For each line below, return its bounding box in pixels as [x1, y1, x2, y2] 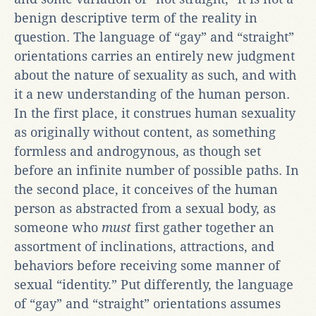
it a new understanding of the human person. [14, 86, 290, 102]
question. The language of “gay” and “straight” [14, 29, 294, 44]
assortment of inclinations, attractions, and [14, 238, 274, 254]
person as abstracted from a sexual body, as [14, 200, 276, 216]
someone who [14, 219, 102, 235]
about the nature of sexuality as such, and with [14, 67, 296, 83]
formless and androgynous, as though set [14, 143, 261, 159]
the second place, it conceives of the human [14, 181, 278, 197]
